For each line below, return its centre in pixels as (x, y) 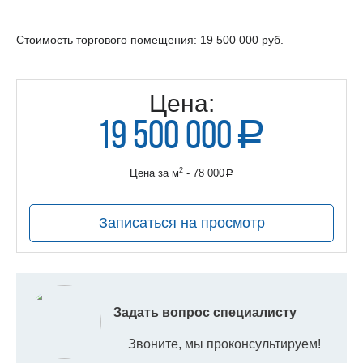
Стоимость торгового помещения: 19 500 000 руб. (150, 40)
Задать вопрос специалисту (205, 312)
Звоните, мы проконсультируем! (224, 344)
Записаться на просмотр (181, 222)
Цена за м (154, 173)
